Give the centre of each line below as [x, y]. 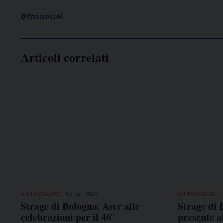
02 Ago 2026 [82, 193]
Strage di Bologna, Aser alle [80, 206]
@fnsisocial [42, 16]
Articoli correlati [65, 57]
